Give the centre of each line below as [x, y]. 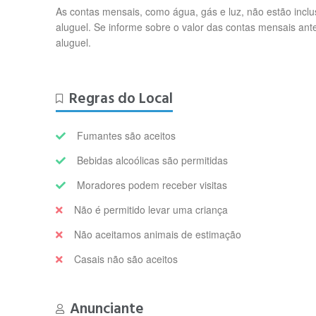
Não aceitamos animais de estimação [158, 234]
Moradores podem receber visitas [152, 185]
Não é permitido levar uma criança [151, 209]
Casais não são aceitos [126, 259]
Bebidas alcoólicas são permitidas [153, 160]
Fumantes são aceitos [127, 135]
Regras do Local [121, 98]
